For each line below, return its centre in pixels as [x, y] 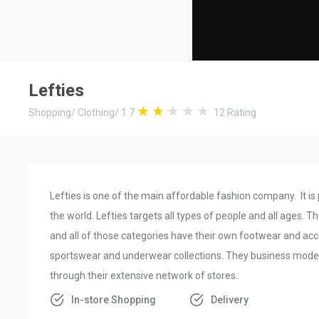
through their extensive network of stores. [144, 275]
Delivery [230, 299]
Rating [241, 112]
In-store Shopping [114, 299]
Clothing [96, 112]
